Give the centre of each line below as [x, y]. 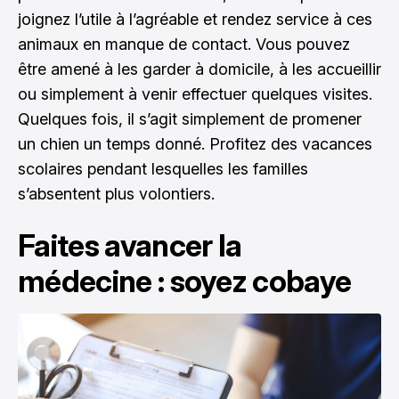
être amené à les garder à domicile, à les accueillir [199, 69]
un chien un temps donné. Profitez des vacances [195, 144]
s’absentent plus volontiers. [116, 194]
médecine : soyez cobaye [185, 281]
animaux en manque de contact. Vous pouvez [184, 44]
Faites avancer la [130, 245]
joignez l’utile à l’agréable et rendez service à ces [195, 19]
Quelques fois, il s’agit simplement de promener [190, 119]
